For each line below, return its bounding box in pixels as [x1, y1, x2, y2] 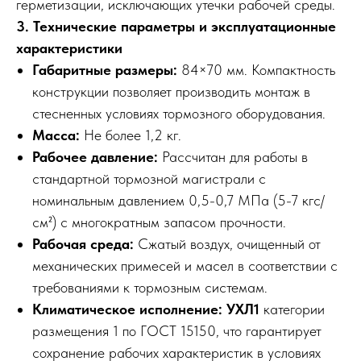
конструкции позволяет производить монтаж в [32, 83, 310, 100]
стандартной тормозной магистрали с [32, 170, 266, 187]
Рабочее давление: [32, 148, 158, 165]
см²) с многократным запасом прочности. [32, 214, 286, 230]
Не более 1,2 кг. [80, 127, 181, 143]
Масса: [32, 127, 80, 143]
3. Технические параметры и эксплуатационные [16, 18, 336, 35]
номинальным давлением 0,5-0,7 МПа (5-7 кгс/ [32, 192, 325, 209]
